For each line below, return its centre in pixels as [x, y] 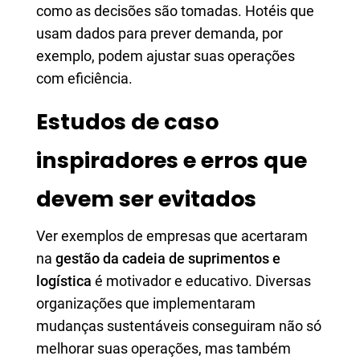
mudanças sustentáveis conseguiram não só [179, 326]
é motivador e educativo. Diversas [201, 281]
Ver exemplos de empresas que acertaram [172, 236]
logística [64, 281]
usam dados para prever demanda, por [160, 33]
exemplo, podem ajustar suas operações [166, 56]
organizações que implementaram [146, 303]
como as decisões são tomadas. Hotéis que [175, 11]
